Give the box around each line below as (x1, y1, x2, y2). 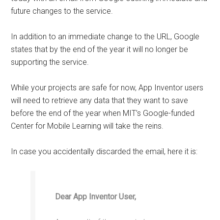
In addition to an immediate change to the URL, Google (11, 32, 200, 41)
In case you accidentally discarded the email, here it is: (11, 147, 198, 156)
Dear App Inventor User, (55, 192, 137, 201)
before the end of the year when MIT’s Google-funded (11, 109, 195, 118)
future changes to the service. (11, 6, 113, 16)
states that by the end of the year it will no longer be (11, 45, 189, 54)
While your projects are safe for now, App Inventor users (11, 83, 204, 92)
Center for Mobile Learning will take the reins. (11, 121, 164, 131)
